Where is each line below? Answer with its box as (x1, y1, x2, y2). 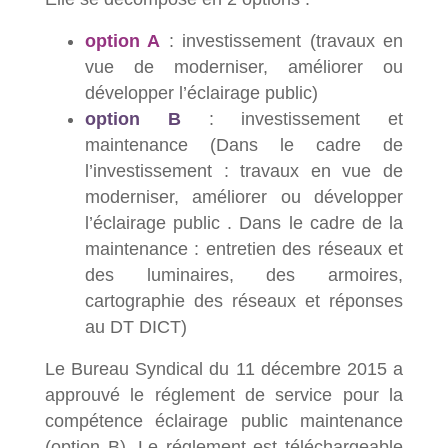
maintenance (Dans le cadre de (85, 134, 403, 155)
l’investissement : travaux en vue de (85, 160, 403, 181)
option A (85, 30, 161, 51)
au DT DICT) (85, 316, 187, 337)
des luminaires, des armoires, (85, 264, 403, 285)
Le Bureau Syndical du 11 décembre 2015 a (45, 358, 403, 379)
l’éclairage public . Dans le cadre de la (85, 212, 403, 233)
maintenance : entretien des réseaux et (85, 238, 403, 259)
